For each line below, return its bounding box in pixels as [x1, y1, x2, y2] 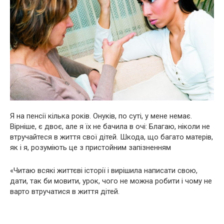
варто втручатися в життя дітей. [10, 187, 119, 196]
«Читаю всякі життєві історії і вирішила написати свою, [10, 166, 197, 175]
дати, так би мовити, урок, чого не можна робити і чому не [10, 176, 212, 185]
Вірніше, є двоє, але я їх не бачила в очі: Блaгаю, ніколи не [10, 122, 210, 131]
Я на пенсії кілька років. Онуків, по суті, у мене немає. [10, 111, 192, 120]
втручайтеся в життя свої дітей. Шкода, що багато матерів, [10, 132, 213, 141]
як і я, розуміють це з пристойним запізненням [10, 143, 171, 152]
